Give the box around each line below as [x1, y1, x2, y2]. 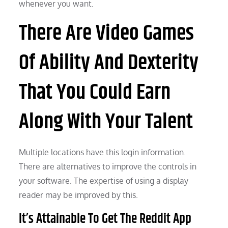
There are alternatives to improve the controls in [19, 161, 197, 172]
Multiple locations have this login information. [19, 147, 186, 157]
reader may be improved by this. [19, 189, 138, 200]
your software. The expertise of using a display [19, 175, 189, 186]
